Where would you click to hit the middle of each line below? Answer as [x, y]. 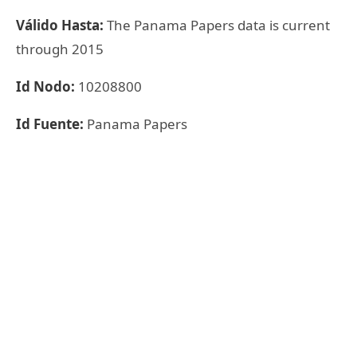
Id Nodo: [47, 86]
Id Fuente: [51, 124]
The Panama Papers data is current [218, 25]
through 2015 [60, 49]
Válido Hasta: [61, 25]
